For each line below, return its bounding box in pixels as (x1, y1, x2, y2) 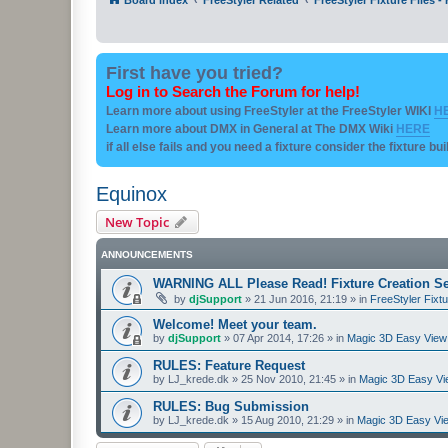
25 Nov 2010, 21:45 (241, 372, 336, 385)
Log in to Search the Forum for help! (106, 83, 360, 100)
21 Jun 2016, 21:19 (254, 292, 347, 305)
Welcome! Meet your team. (153, 316, 317, 332)
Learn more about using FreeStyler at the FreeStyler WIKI (106, 103, 434, 118)
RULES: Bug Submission (153, 398, 309, 414)
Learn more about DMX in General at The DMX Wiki (106, 121, 396, 136)
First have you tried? (106, 62, 283, 83)
